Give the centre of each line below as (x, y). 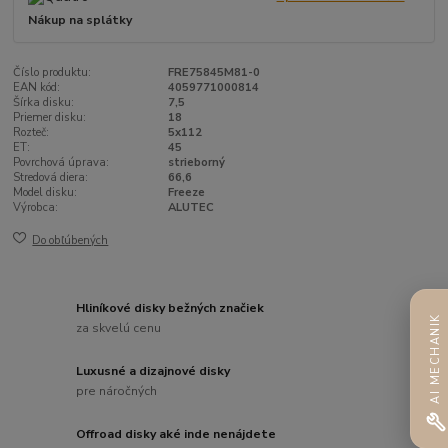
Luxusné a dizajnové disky (153, 371)
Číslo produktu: (52, 73)
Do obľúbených (70, 240)
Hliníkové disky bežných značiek (170, 308)
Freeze (186, 193)
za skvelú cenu (119, 327)
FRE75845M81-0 (213, 73)
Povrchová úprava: (61, 163)
